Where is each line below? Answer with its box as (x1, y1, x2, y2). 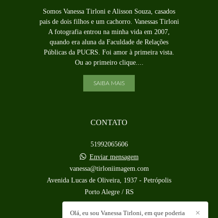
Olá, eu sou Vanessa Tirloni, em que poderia (70, 209, 185, 217)
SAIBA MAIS (93, 80, 125, 87)
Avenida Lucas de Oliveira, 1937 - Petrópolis (47, 177, 171, 184)
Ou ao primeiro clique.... (74, 59, 144, 67)
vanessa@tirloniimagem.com (69, 165, 149, 173)
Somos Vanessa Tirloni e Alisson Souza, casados (43, 8, 175, 16)
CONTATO (91, 118, 127, 127)
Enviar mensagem (89, 153, 139, 161)
